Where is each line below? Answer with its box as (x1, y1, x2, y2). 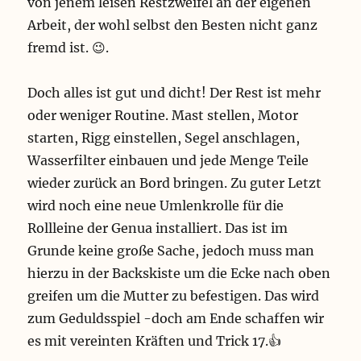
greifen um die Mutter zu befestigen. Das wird (27, 288, 320, 305)
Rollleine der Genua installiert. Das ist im (27, 220, 288, 237)
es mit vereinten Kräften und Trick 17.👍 (27, 333, 282, 350)
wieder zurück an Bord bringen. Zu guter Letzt (27, 175, 322, 192)
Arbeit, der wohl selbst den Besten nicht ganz (27, 17, 318, 34)
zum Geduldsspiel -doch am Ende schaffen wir (27, 310, 325, 327)
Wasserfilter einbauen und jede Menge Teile (27, 152, 309, 169)
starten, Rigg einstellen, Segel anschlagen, (27, 130, 301, 147)
